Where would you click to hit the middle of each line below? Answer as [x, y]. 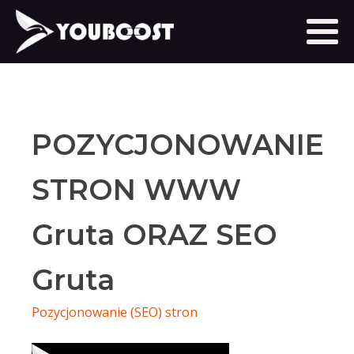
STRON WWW [136, 190]
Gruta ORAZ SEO [154, 235]
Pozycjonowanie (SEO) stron [115, 312]
